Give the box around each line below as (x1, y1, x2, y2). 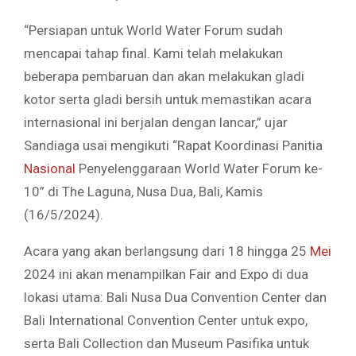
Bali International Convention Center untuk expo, (24, 312, 308, 329)
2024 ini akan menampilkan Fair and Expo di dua (24, 266, 308, 283)
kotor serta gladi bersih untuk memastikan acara (24, 91, 311, 108)
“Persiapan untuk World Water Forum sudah (24, 22, 283, 39)
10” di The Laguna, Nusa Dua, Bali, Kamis (24, 184, 263, 200)
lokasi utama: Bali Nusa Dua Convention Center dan (24, 289, 327, 306)
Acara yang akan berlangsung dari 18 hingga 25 (24, 243, 310, 260)
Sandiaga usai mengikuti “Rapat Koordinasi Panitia (24, 137, 323, 154)
